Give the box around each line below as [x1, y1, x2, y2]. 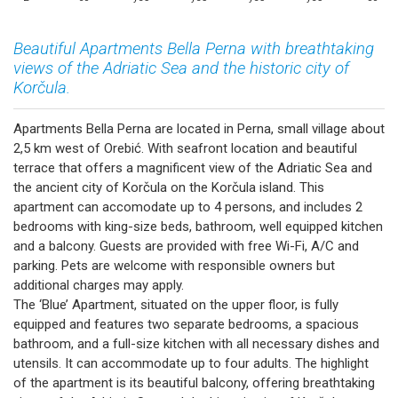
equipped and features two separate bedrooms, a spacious [13, 316, 359, 333]
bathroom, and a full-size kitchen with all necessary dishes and [13, 336, 379, 353]
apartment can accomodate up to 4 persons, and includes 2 [13, 199, 362, 216]
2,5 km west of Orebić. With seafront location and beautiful [13, 140, 357, 157]
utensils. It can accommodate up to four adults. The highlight [13, 355, 369, 372]
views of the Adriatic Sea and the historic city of [13, 58, 349, 78]
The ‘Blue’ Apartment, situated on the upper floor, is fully [13, 297, 338, 314]
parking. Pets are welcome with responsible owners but [13, 258, 335, 275]
